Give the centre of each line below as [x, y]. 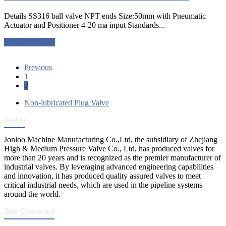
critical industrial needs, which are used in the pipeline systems [103, 185]
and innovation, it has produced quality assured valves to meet [102, 176]
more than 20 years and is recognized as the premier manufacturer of [112, 157]
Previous [38, 67]
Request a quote [30, 42]
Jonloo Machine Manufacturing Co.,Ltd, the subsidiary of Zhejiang [111, 139]
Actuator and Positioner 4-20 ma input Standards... [84, 25]
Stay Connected [29, 211]
